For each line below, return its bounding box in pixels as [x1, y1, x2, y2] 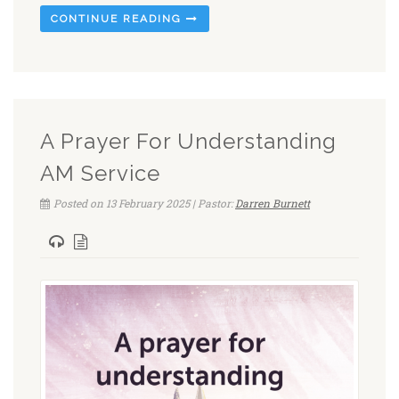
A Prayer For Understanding [40, 127, 337, 154]
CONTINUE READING [51, 12, 186, 25]
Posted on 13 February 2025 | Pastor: [53, 195, 235, 210]
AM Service [40, 159, 160, 186]
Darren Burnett [235, 195, 310, 210]
